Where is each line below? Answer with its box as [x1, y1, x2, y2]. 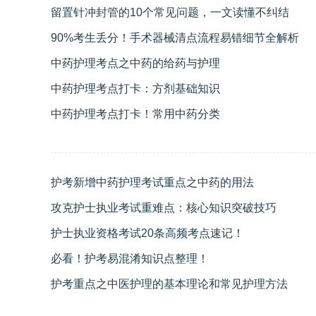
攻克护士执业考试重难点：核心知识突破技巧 [51, 202, 276, 214]
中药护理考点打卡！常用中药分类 [51, 108, 220, 121]
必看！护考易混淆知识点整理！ [51, 253, 209, 265]
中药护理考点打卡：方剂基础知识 [51, 83, 220, 95]
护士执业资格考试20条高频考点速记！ [51, 227, 244, 240]
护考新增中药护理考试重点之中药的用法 [51, 176, 254, 189]
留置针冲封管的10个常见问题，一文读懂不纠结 [51, 6, 289, 19]
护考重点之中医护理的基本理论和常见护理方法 [51, 278, 288, 291]
